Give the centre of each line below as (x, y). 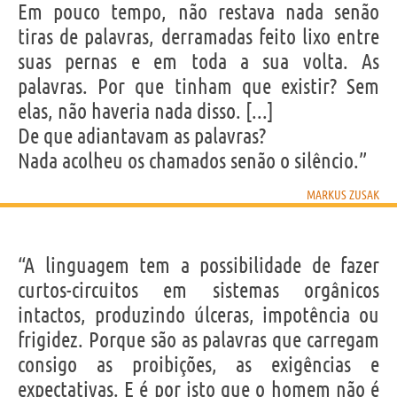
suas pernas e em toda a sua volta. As (198, 61)
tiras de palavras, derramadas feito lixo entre (198, 36)
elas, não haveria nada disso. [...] (146, 111)
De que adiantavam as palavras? (142, 136)
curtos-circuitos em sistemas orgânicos (198, 290)
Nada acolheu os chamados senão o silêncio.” (192, 160)
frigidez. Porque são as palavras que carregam (198, 339)
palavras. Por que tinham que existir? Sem (198, 86)
